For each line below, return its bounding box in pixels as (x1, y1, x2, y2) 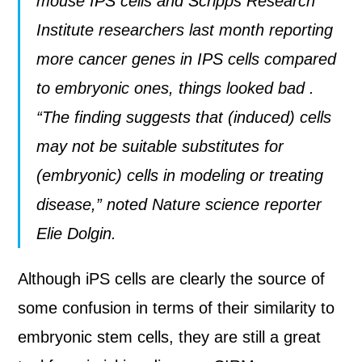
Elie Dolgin (36, 225, 112, 242)
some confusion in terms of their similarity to (18, 299, 335, 317)
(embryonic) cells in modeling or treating (36, 166, 324, 184)
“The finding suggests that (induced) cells (36, 108, 332, 126)
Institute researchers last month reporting (36, 21, 334, 39)
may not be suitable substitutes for (36, 137, 284, 155)
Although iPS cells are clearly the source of (18, 270, 326, 288)
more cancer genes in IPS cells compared (36, 50, 337, 68)
